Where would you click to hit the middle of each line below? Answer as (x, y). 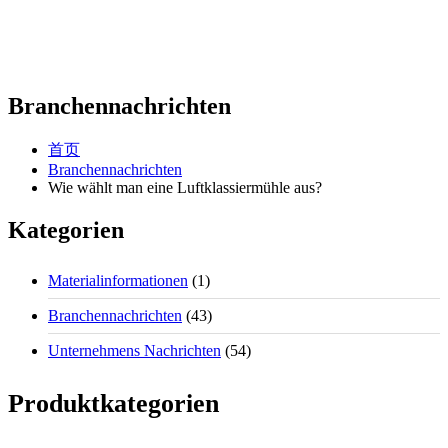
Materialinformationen (118, 280)
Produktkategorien (113, 404)
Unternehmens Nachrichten (134, 350)
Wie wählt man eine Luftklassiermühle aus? (185, 187)
